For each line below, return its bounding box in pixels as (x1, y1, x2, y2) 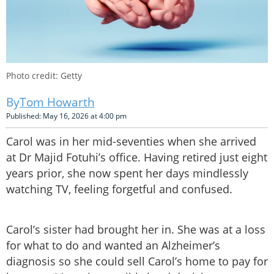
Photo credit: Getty (6, 70, 82, 82)
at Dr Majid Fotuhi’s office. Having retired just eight (6, 150, 267, 165)
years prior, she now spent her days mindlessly (6, 166, 248, 181)
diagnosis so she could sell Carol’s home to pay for (6, 254, 268, 269)
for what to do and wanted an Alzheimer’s (6, 238, 220, 253)
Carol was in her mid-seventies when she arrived (6, 134, 256, 149)
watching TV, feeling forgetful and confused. (6, 182, 235, 197)
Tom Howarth (20, 94, 95, 111)
